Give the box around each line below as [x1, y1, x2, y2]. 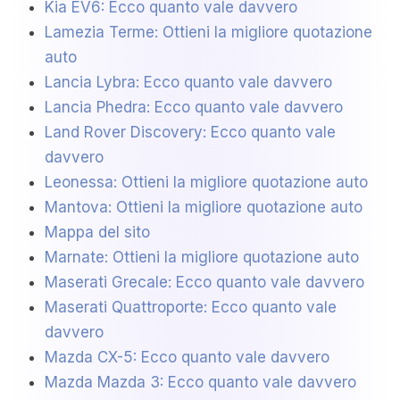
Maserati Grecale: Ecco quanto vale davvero [45, 273, 364, 292]
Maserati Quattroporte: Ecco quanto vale [45, 298, 337, 317]
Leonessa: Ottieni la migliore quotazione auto [45, 173, 368, 192]
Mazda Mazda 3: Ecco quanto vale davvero [45, 373, 356, 392]
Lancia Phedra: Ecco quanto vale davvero [45, 98, 343, 117]
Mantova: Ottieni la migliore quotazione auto [45, 198, 362, 217]
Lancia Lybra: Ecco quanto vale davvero [45, 73, 332, 92]
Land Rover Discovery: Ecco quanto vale [45, 123, 336, 142]
